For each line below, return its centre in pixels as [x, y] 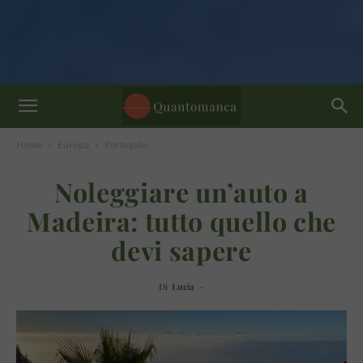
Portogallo [127, 145]
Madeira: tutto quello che [181, 221]
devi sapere [181, 250]
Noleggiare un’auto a [181, 192]
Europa [73, 145]
